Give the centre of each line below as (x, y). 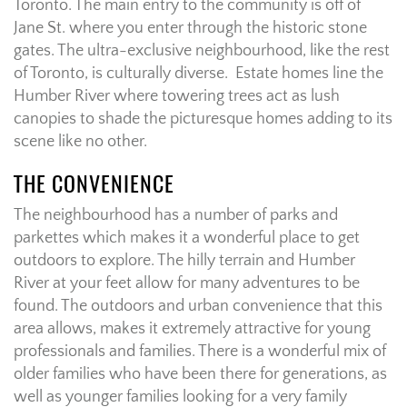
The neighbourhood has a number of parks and (176, 216)
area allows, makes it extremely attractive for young (192, 329)
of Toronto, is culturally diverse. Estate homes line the (199, 74)
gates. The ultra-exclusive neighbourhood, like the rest (202, 51)
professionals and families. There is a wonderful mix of (200, 352)
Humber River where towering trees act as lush (177, 97)
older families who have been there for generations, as (200, 375)
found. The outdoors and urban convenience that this (198, 307)
